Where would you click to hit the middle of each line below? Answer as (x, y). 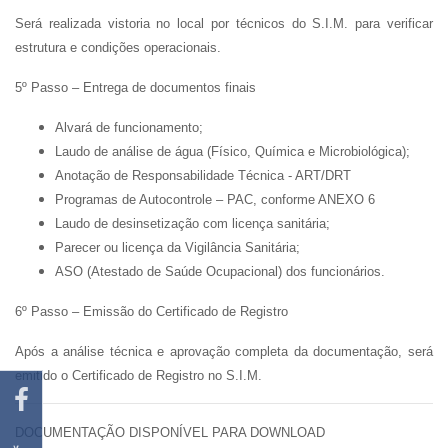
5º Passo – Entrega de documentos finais (135, 87)
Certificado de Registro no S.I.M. (167, 375)
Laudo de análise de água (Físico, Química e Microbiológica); (232, 151)
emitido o (43, 375)
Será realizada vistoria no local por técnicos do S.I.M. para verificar (224, 23)
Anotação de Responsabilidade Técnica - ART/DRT (203, 175)
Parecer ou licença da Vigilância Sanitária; (177, 247)
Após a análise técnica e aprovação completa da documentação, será (224, 351)
